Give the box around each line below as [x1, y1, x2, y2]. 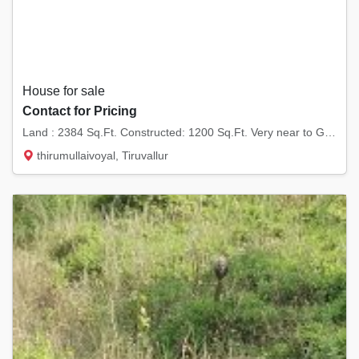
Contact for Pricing [22, 104, 137, 118]
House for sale [22, 84, 105, 98]
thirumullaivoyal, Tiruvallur [34, 149, 168, 162]
